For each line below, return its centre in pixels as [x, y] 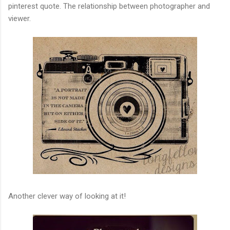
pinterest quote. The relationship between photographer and [109, 6]
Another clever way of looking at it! [67, 196]
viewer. [20, 18]
